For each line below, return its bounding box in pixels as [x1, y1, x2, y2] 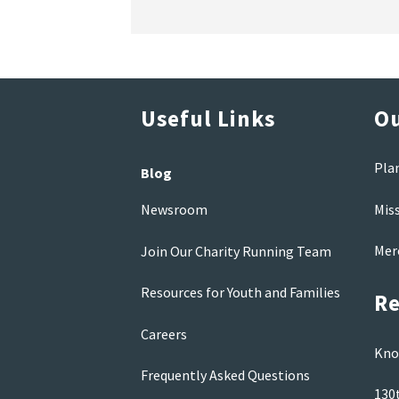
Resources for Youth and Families [140, 283, 340, 302]
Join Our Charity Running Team [140, 241, 331, 260]
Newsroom [140, 200, 208, 219]
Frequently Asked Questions [140, 366, 310, 385]
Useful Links [140, 103, 275, 133]
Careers [140, 324, 187, 343]
